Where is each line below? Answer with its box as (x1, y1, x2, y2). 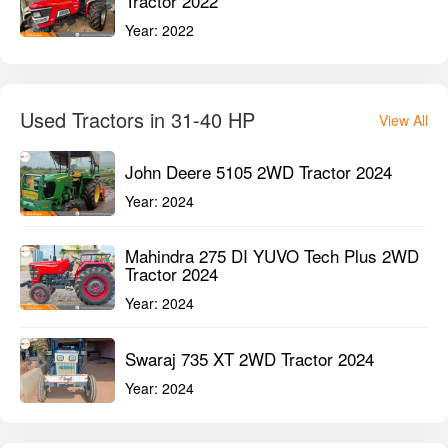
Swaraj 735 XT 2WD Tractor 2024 (125, 345, 374, 371)
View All (379, 110, 428, 130)
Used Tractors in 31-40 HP (20, 105, 255, 134)
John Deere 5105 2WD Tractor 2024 (125, 158, 392, 184)
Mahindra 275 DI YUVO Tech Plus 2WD (125, 243, 419, 268)
